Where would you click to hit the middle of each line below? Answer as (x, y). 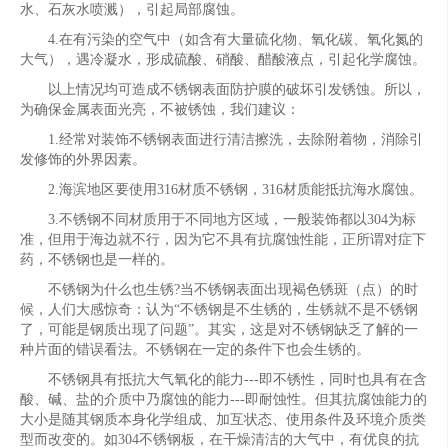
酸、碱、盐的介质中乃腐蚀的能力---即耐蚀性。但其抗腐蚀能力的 (223, 399)
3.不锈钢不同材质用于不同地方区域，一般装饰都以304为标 (217, 219)
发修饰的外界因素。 (82, 159)
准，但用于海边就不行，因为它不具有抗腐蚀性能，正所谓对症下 (222, 239)
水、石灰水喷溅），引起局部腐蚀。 (131, 9)
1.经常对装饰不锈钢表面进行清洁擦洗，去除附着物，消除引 (221, 139)
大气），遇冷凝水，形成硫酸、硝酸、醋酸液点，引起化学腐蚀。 (222, 59)
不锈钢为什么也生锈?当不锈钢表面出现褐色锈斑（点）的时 (218, 289)
